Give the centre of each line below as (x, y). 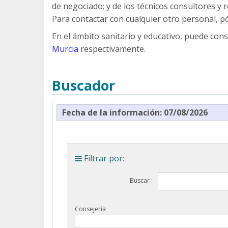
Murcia (65, 49)
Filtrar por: (104, 158)
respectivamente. (112, 49)
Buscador (83, 85)
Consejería (90, 209)
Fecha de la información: (113, 112)
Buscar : (141, 180)
